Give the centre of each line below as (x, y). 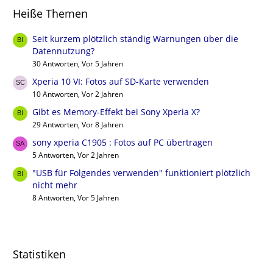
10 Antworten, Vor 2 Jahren (78, 94)
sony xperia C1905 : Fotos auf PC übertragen (122, 142)
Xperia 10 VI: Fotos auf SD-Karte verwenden (121, 81)
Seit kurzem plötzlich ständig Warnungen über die (135, 38)
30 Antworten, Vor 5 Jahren (78, 63)
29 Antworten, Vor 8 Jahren (78, 124)
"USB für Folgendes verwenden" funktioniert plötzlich (141, 172)
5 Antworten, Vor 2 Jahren (76, 155)
